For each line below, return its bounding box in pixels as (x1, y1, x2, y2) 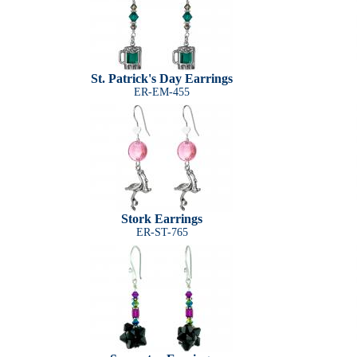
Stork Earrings (121, 212, 202, 226)
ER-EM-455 (134, 86, 190, 98)
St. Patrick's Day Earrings (91, 72, 233, 85)
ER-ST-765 (135, 226, 188, 238)
